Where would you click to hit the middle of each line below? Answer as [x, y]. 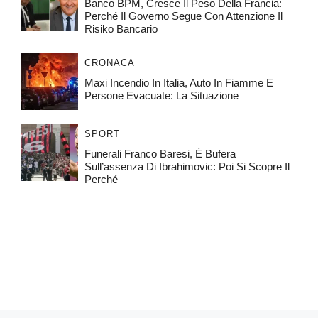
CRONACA [109, 63]
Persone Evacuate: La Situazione [161, 96]
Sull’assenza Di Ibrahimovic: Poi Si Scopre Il [187, 167]
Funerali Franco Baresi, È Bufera [160, 154]
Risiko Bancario [121, 29]
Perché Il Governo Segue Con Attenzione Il [183, 16]
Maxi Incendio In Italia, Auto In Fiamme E [179, 83]
